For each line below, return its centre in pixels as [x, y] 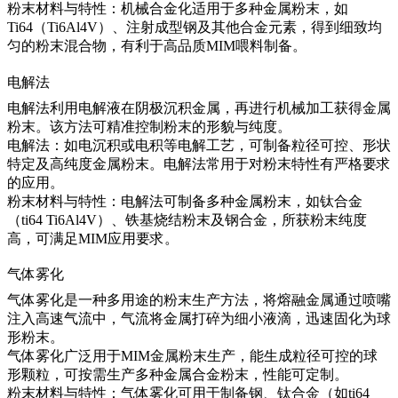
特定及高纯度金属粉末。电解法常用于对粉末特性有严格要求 [199, 163]
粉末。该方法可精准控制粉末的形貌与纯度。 [149, 126]
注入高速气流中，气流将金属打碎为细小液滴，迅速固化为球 [199, 318]
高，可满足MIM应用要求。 [93, 238]
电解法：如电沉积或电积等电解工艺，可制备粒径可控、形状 [199, 145]
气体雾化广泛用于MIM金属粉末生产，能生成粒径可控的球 [192, 355]
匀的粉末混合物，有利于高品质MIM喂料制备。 [157, 46]
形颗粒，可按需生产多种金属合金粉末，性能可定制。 [178, 374]
